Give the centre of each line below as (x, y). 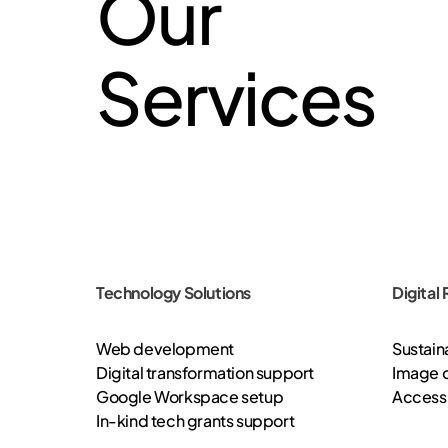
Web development (165, 348)
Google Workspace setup (190, 396)
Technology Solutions (173, 292)
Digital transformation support (205, 372)
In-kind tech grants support (195, 420)
